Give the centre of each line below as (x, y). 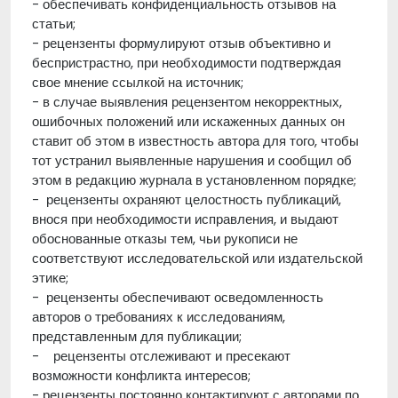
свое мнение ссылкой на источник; (138, 82)
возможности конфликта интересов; (141, 375)
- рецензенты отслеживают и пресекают (161, 356)
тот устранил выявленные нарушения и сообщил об (192, 160)
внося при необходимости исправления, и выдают (185, 219)
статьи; (54, 24)
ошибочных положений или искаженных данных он (188, 121)
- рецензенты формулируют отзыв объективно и (181, 43)
